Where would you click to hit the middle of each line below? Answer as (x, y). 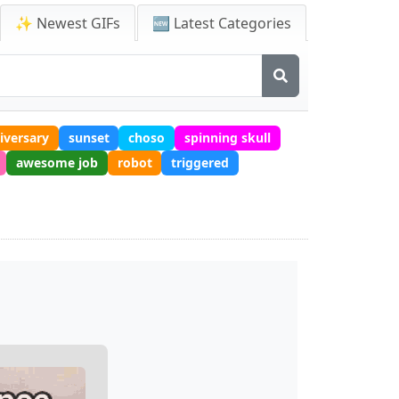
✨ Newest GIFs (68, 23)
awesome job (57, 162)
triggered (200, 162)
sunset (89, 137)
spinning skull (227, 137)
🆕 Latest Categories (222, 23)
